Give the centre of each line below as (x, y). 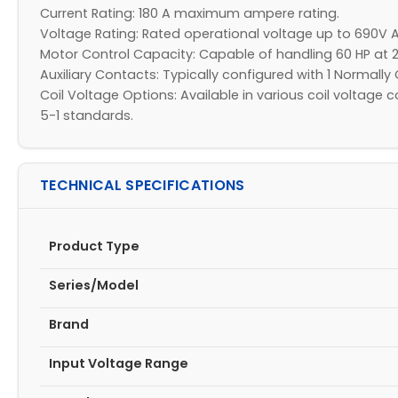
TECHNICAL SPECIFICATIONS (143, 185)
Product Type (94, 246)
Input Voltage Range (119, 363)
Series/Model (94, 285)
